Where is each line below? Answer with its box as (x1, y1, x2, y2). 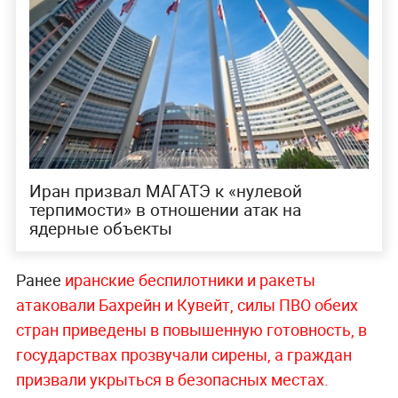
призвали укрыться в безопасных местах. (15, 369, 329, 391)
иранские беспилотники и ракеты (64, 269, 315, 291)
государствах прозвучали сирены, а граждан (15, 344, 352, 366)
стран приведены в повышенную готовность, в (15, 319, 367, 341)
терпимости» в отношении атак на (28, 198, 301, 222)
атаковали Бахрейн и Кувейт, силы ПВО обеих (15, 294, 358, 316)
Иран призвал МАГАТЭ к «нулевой (28, 179, 302, 203)
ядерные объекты (28, 217, 172, 241)
